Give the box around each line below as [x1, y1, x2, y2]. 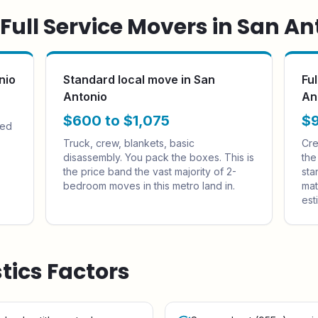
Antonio [63, 89, 107, 104]
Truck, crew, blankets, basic [63, 137, 194, 149]
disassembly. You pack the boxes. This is [63, 151, 254, 163]
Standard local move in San [63, 72, 215, 87]
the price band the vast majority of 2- [63, 165, 236, 177]
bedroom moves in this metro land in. [63, 180, 235, 192]
